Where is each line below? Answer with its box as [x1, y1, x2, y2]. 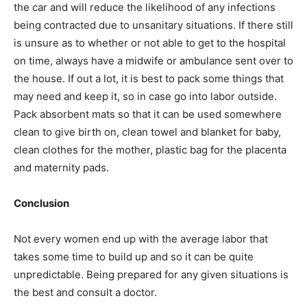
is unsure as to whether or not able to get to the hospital [14, 36, 286, 49]
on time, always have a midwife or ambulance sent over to [14, 53, 293, 67]
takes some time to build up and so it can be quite [14, 249, 254, 263]
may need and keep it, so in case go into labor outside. [14, 89, 277, 103]
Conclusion [14, 196, 69, 210]
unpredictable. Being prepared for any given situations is [14, 267, 288, 281]
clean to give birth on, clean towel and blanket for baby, [14, 125, 281, 138]
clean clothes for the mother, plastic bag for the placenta [14, 143, 286, 156]
